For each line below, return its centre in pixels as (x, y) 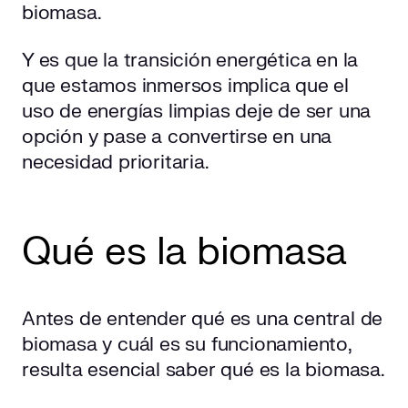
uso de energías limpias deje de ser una (197, 112)
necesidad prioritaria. (116, 163)
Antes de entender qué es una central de (203, 320)
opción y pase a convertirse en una (177, 138)
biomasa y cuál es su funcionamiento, (187, 345)
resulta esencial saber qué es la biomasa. (204, 371)
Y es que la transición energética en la (190, 61)
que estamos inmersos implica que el (185, 87)
